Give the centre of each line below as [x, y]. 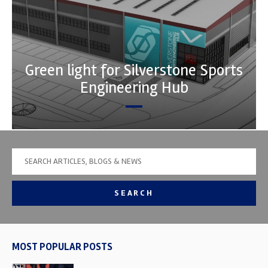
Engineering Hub [134, 87]
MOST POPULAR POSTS [62, 246]
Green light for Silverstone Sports [134, 70]
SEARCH [134, 193]
